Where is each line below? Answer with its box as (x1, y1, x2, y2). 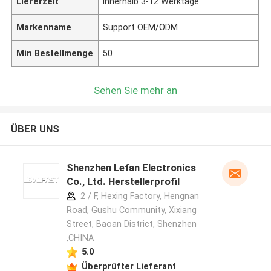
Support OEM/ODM (103, 22, 178, 32)
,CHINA (66, 233, 94, 243)
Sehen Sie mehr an (94, 83, 177, 96)
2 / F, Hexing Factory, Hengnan (77, 191, 199, 201)
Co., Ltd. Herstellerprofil (66, 175, 180, 188)
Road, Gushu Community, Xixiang (66, 205, 197, 215)
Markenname (16, 22, 72, 32)
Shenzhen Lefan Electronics (66, 162, 196, 174)
